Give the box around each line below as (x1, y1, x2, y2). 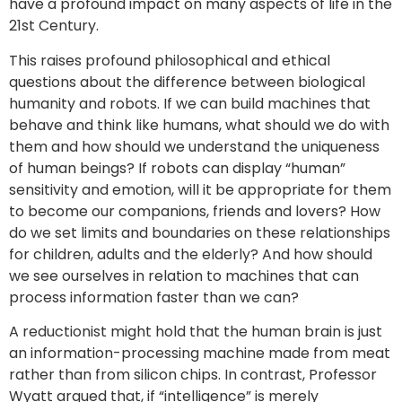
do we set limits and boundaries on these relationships (9, 222, 390, 243)
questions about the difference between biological (9, 71, 365, 92)
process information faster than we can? (9, 286, 299, 308)
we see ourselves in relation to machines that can (9, 265, 359, 286)
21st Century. (9, 15, 99, 37)
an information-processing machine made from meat (9, 343, 390, 364)
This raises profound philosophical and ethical (9, 49, 330, 71)
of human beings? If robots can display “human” (9, 157, 345, 179)
